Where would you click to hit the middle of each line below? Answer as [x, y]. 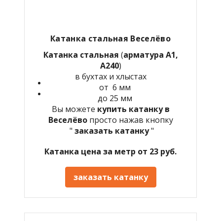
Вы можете [74, 109]
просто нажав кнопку [131, 120]
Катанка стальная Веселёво [110, 38]
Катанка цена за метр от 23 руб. [110, 151]
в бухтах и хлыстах [110, 76]
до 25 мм [115, 98]
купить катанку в [133, 109]
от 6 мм [115, 87]
